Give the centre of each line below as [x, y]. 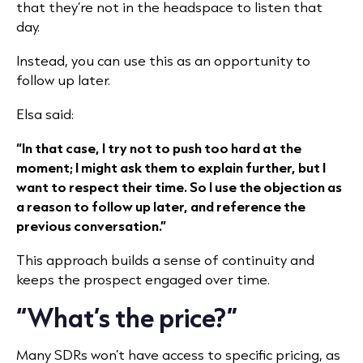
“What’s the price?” [127, 317]
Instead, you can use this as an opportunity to [163, 60]
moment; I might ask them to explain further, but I [171, 167]
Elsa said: [45, 114]
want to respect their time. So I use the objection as [179, 187]
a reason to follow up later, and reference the [161, 206]
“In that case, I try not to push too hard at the [159, 148]
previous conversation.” [91, 226]
